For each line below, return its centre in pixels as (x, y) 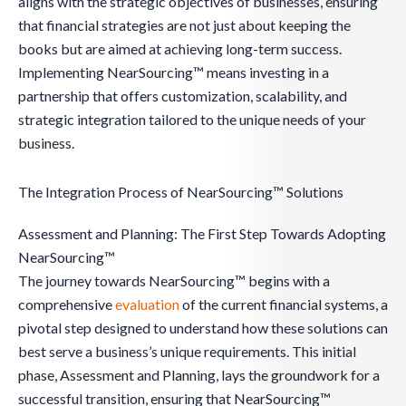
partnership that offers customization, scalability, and (183, 96)
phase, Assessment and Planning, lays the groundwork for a (199, 375)
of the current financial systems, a (284, 304)
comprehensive (67, 304)
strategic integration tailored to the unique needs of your (192, 120)
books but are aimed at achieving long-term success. (180, 49)
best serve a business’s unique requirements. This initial (187, 352)
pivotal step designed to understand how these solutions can (203, 328)
